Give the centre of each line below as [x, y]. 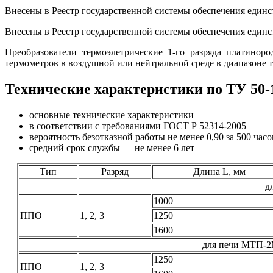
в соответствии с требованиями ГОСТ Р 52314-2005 [138, 126]
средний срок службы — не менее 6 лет [112, 148]
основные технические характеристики [112, 115]
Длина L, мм [219, 172]
